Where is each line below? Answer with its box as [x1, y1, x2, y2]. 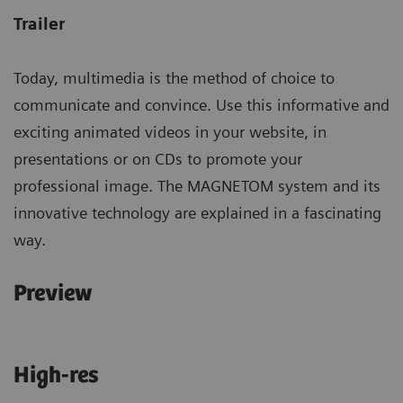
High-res [13, 362, 99, 389]
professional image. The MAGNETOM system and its [13, 175, 381, 195]
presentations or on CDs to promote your [13, 148, 302, 168]
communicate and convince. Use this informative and [13, 94, 390, 114]
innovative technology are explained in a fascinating [13, 202, 381, 222]
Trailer [13, 13, 65, 33]
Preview [13, 280, 93, 307]
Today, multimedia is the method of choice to [13, 67, 335, 87]
